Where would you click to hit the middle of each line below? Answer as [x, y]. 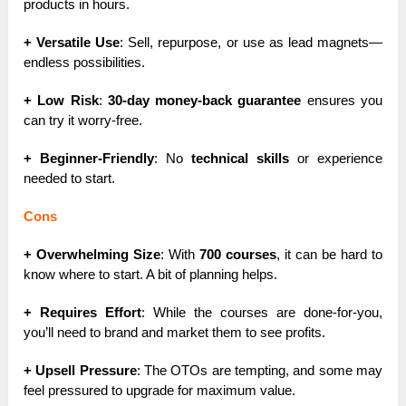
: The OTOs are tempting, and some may [259, 371]
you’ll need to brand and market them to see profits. [175, 333]
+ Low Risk [61, 101]
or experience [335, 159]
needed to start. [70, 179]
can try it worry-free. [83, 121]
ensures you [342, 101]
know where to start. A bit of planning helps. [151, 275]
